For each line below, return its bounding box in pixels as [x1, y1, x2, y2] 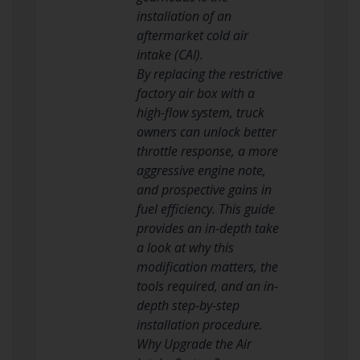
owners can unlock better [136, 122, 276, 141]
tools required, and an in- [136, 276, 278, 295]
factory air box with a [136, 84, 255, 102]
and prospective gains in [136, 180, 272, 198]
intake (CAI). [136, 45, 203, 63]
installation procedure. [136, 315, 263, 333]
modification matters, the [136, 257, 278, 276]
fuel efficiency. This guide [136, 199, 275, 218]
